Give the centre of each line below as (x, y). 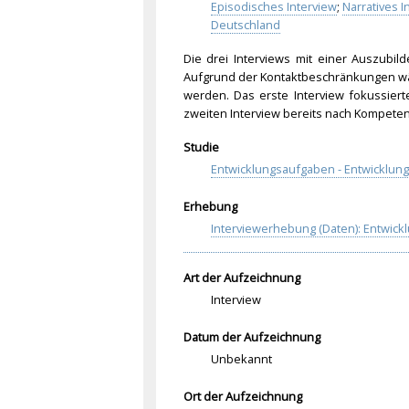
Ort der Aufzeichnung (242, 396)
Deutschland (245, 25)
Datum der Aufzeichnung (252, 336)
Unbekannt (241, 358)
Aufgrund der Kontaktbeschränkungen (289, 76)
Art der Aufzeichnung (241, 278)
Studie (201, 147)
